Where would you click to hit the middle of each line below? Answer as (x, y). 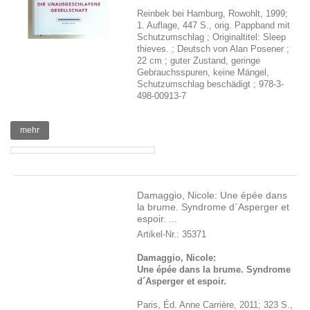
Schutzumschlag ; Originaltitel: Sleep (212, 37)
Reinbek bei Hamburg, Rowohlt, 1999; (213, 13)
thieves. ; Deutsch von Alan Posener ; (213, 49)
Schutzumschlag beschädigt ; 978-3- (211, 84)
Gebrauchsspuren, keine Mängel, (203, 72)
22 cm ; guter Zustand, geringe (199, 61)
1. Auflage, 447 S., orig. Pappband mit (214, 25)
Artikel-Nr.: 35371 (172, 234)
